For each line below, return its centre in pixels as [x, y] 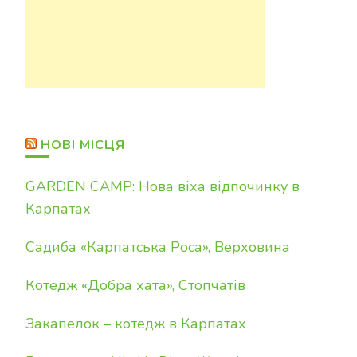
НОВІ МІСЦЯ [83, 145]
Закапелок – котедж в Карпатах [136, 324]
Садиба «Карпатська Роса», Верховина [158, 247]
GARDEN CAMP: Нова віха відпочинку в [163, 186]
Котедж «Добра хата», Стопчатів [135, 285]
